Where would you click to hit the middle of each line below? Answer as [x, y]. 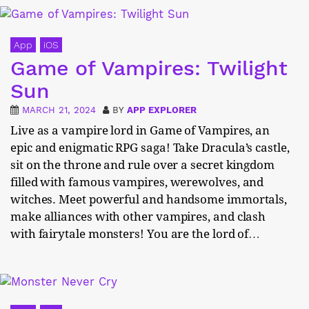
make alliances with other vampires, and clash [138, 217]
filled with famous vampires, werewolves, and [137, 182]
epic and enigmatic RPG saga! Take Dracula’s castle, [150, 148]
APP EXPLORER [162, 110]
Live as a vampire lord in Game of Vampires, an [140, 130]
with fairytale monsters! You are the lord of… [136, 234]
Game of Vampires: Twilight [149, 68]
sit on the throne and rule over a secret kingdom [142, 165]
